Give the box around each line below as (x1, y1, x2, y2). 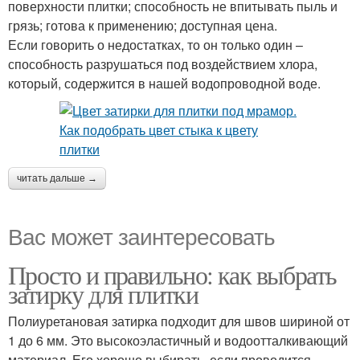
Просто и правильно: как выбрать (8, 257, 337, 292)
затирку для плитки (8, 276, 198, 311)
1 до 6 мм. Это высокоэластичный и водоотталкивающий (8, 331, 348, 350)
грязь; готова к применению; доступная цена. (8, 16, 277, 35)
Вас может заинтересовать (8, 219, 275, 252)
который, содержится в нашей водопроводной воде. (8, 74, 321, 92)
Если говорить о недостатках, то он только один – (8, 35, 303, 54)
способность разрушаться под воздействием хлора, (8, 55, 317, 73)
